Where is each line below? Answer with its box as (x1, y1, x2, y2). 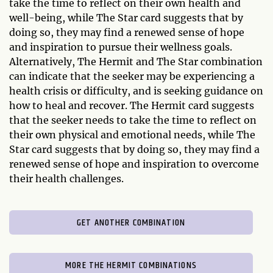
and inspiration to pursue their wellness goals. (9, 41, 232, 54)
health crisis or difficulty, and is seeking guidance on (9, 85, 263, 97)
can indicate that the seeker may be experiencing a (9, 70, 255, 83)
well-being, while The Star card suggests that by (9, 12, 243, 24)
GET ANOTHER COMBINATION (77, 215, 185, 231)
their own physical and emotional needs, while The (9, 129, 255, 141)
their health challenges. (9, 172, 124, 185)
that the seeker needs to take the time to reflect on (9, 114, 257, 127)
